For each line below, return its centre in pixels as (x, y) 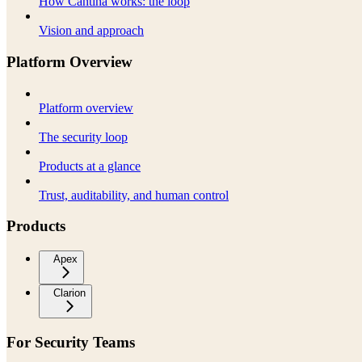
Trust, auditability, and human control (134, 195)
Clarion (69, 293)
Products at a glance (90, 166)
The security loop (83, 137)
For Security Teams (71, 342)
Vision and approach (91, 31)
